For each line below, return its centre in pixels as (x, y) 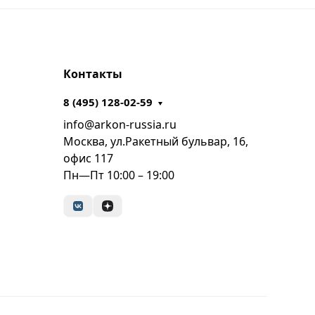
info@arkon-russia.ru (120, 125)
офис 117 (88, 159)
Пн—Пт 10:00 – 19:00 (118, 175)
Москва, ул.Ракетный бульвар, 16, (155, 142)
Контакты (92, 74)
